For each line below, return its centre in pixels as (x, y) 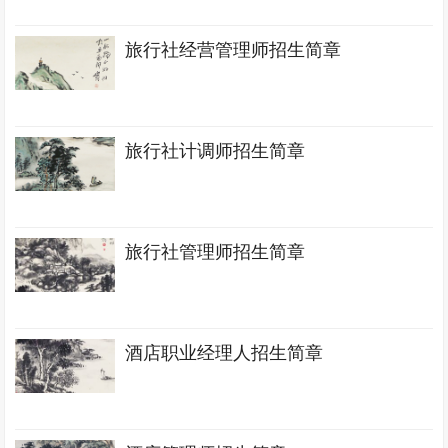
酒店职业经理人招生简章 (224, 353)
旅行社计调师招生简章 (215, 151)
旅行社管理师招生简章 (215, 252)
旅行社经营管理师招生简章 (233, 50)
